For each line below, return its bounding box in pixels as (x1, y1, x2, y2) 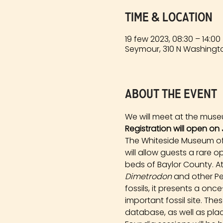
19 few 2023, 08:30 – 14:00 (124, 33, 221, 45)
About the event (124, 86, 217, 102)
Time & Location (124, 9, 213, 25)
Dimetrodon (124, 171, 172, 183)
